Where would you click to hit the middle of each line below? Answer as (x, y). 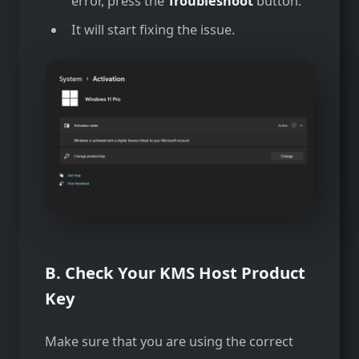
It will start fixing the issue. (153, 30)
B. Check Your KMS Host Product (175, 273)
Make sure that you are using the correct (169, 342)
